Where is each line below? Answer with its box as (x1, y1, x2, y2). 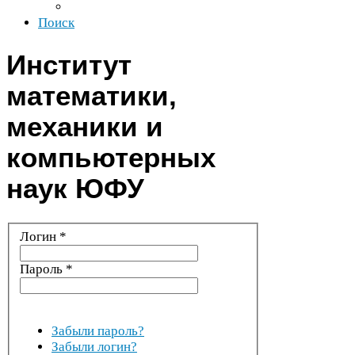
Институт (6, 49, 132, 80)
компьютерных (6, 142, 216, 173)
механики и (6, 111, 163, 142)
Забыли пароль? (52, 323, 144, 339)
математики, (6, 80, 177, 111)
